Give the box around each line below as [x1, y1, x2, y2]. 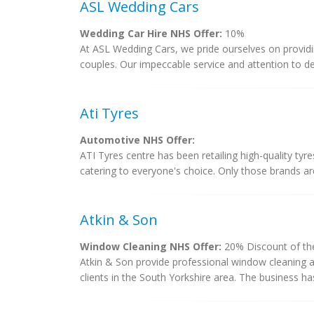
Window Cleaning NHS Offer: [80, 240, 221, 253]
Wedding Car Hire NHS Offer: [80, 27, 222, 40]
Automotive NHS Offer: [80, 133, 195, 146]
